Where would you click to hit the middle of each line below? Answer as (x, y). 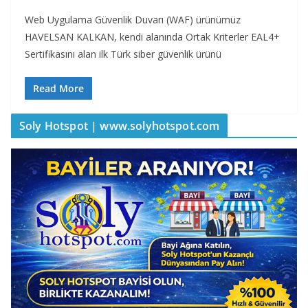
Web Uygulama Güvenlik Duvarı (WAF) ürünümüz (133, 19)
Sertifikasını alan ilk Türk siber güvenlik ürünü (123, 54)
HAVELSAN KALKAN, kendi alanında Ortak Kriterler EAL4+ (152, 36)
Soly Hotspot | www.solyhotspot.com (120, 125)
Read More (58, 88)
